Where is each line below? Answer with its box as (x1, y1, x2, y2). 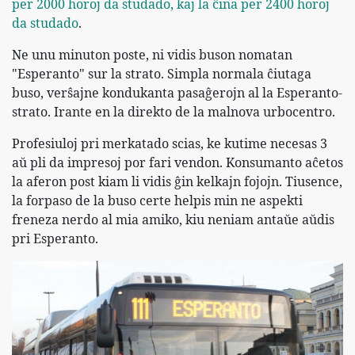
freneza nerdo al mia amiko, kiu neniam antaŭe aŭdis (12, 211, 334, 229)
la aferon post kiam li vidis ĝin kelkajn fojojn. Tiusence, (12, 173, 342, 191)
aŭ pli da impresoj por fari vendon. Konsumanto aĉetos (12, 154, 343, 172)
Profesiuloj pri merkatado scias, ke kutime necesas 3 (12, 135, 327, 153)
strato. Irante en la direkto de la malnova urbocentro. (12, 103, 335, 121)
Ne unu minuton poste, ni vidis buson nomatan (12, 46, 292, 64)
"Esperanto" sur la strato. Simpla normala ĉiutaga (12, 65, 311, 83)
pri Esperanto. (12, 230, 98, 248)
